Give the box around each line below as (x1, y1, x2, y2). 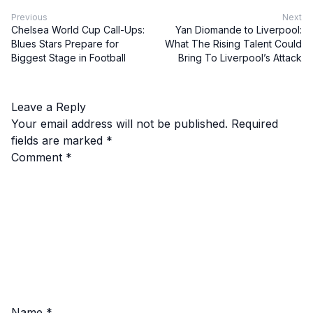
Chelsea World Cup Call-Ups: (11, 23, 145, 36)
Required (231, 116, 278, 131)
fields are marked (11, 133, 106, 147)
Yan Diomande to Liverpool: (175, 23, 302, 36)
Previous (11, 11, 48, 22)
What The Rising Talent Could (165, 37, 302, 50)
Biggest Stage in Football (11, 51, 126, 64)
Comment (11, 150, 66, 164)
